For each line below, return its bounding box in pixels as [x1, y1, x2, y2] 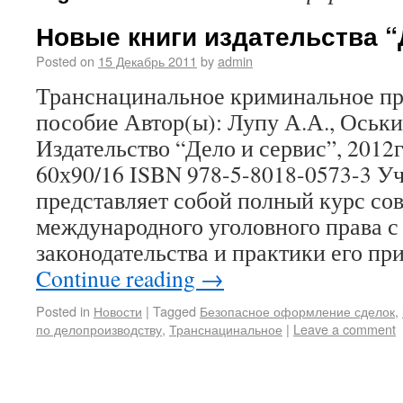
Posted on [36, 51, 94, 70]
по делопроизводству [36, 319, 162, 338]
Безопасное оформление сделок [200, 301, 395, 320]
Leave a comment [293, 319, 396, 338]
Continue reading [36, 263, 201, 293]
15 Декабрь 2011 [98, 51, 197, 70]
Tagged [153, 301, 196, 320]
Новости [94, 301, 142, 320]
